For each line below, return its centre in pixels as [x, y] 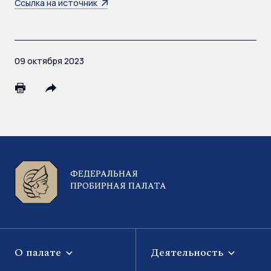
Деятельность [188, 253]
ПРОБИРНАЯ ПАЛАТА [118, 186]
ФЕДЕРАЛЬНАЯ [104, 174]
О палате [39, 253]
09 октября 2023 [49, 61]
